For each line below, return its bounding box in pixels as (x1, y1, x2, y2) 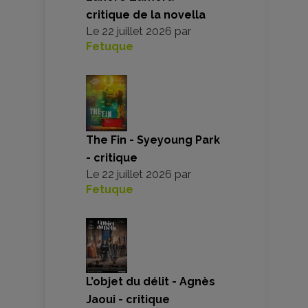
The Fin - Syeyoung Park (86, 133, 220, 146)
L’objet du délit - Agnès (86, 275, 215, 289)
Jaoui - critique (86, 293, 170, 307)
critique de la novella (86, 8, 206, 22)
